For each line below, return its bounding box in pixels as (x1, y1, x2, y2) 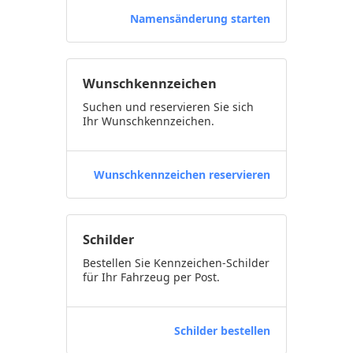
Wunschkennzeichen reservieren (94, 167, 270, 182)
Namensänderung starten (130, 11, 270, 26)
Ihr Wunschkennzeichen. (83, 113, 214, 128)
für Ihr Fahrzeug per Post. (83, 269, 220, 284)
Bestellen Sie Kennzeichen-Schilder (83, 255, 269, 270)
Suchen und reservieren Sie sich (83, 99, 254, 114)
